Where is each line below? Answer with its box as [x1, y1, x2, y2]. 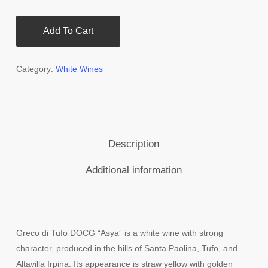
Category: [16, 64, 56, 74]
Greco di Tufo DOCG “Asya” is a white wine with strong [16, 228, 223, 237]
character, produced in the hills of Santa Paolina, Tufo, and [16, 243, 237, 253]
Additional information [86, 165, 182, 176]
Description [108, 138, 160, 150]
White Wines [55, 64, 103, 74]
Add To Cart [42, 26, 93, 36]
